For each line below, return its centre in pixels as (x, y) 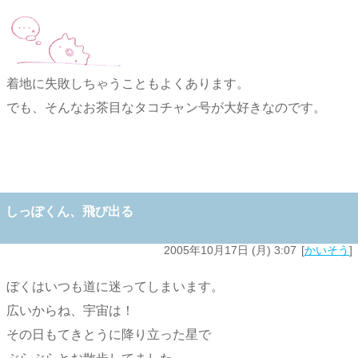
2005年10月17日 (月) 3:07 (230, 251)
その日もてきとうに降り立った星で (109, 334)
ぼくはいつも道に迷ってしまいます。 (115, 286)
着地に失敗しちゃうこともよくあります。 (128, 84)
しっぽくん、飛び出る (70, 212)
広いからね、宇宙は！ (70, 310)
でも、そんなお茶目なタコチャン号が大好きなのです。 (166, 108)
